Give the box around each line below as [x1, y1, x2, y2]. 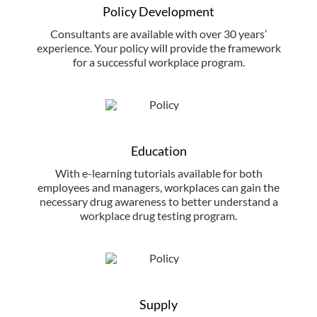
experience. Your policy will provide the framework [36, 41, 281, 55]
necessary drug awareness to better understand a [39, 195, 278, 209]
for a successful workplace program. [72, 55, 245, 69]
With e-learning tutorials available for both [54, 166, 263, 180]
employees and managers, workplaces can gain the [38, 180, 279, 195]
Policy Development [103, 4, 214, 20]
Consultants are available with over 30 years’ [50, 27, 267, 41]
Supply [139, 296, 178, 313]
